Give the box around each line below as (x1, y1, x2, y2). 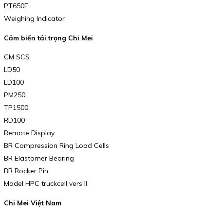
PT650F (4, 1, 28, 10)
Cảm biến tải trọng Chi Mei (4, 33, 93, 42)
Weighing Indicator (4, 14, 65, 23)
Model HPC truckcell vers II (4, 179, 87, 188)
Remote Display (4, 128, 54, 138)
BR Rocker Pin (4, 166, 48, 176)
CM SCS (4, 53, 30, 62)
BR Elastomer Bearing (4, 154, 74, 163)
